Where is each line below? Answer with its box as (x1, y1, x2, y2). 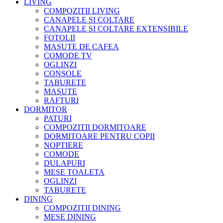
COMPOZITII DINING (44, 204, 121, 213)
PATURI (44, 114, 72, 123)
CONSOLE (44, 69, 82, 78)
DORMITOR (24, 105, 67, 114)
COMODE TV (44, 51, 92, 60)
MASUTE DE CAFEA (44, 42, 119, 51)
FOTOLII (44, 33, 75, 42)
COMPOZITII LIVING (44, 6, 120, 15)
